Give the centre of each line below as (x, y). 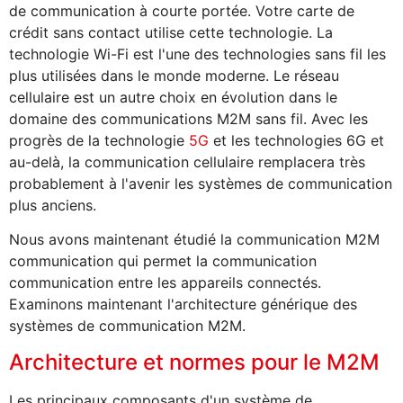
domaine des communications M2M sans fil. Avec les (188, 118)
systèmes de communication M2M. (127, 326)
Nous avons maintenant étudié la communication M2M (194, 240)
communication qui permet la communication (163, 261)
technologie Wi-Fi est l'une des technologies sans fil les (197, 54)
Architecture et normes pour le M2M (194, 362)
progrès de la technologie (99, 140)
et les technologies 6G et (296, 140)
